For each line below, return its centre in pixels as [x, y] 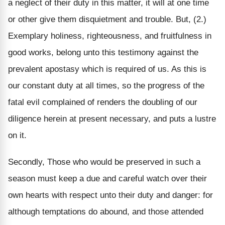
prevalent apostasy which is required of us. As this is [107, 69]
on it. [17, 135]
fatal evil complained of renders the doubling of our [103, 102]
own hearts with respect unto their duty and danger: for [110, 195]
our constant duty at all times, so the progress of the [106, 85]
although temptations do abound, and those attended [106, 211]
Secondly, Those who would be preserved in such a [104, 162]
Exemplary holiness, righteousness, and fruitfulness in [110, 36]
